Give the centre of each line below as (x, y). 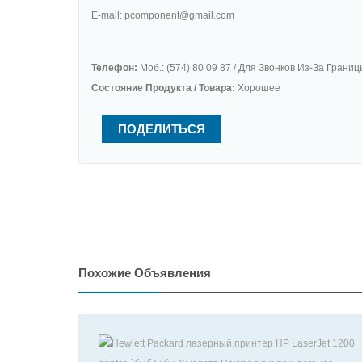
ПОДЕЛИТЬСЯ (162, 129)
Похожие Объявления (145, 273)
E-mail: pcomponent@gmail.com (163, 16)
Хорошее (258, 88)
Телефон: (114, 68)
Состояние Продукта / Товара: (163, 88)
